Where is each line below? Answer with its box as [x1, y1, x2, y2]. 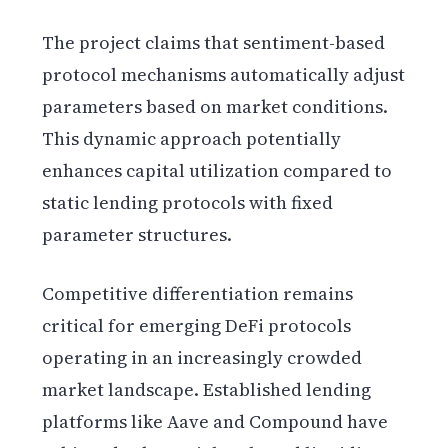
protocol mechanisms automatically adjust [42, 62, 406, 88]
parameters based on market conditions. [42, 94, 389, 120]
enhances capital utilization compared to [42, 158, 393, 184]
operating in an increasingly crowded [42, 345, 363, 371]
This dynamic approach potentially [42, 126, 342, 152]
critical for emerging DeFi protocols [42, 313, 352, 339]
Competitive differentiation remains [42, 281, 354, 307]
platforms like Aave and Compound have [42, 409, 389, 435]
